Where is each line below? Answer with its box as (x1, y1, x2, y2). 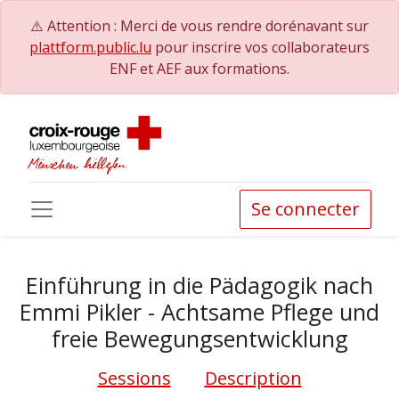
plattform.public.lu (29, 37, 151, 57)
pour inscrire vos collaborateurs (151, 37, 370, 57)
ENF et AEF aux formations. (110, 59, 289, 78)
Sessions (97, 366, 171, 390)
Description (204, 366, 302, 390)
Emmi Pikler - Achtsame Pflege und (20, 297, 379, 327)
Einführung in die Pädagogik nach (26, 270, 373, 300)
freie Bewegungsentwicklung (51, 323, 348, 354)
